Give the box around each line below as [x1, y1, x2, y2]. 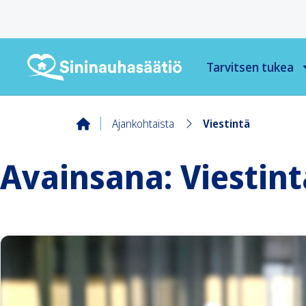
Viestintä [203, 116, 250, 131]
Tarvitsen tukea [206, 58, 294, 75]
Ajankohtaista [112, 116, 174, 131]
